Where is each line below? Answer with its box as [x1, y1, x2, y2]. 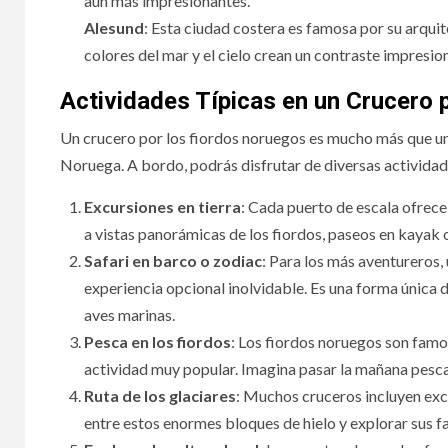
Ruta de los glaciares [84, 385, 236, 405]
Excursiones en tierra [84, 196, 241, 216]
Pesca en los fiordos [84, 331, 231, 351]
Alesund [84, 17, 144, 37]
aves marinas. [84, 304, 175, 324]
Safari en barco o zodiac [84, 250, 262, 270]
